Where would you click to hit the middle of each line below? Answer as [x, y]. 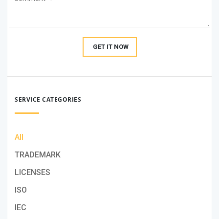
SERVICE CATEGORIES [48, 100]
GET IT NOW [110, 47]
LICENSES [33, 173]
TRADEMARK [38, 155]
